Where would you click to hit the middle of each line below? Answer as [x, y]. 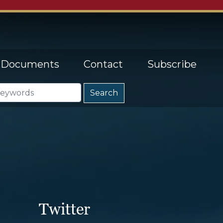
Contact [103, 64]
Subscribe [172, 64]
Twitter [65, 209]
